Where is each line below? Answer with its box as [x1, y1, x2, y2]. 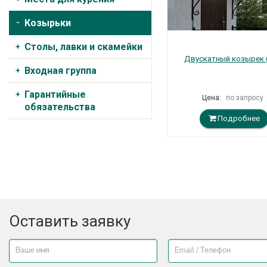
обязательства [24, 101, 95, 113]
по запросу [225, 94, 263, 102]
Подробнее [215, 114, 260, 123]
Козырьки [24, 17, 71, 29]
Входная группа [24, 65, 97, 76]
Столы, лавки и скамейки [24, 41, 142, 52]
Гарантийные [24, 89, 86, 100]
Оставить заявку [9, 212, 131, 230]
